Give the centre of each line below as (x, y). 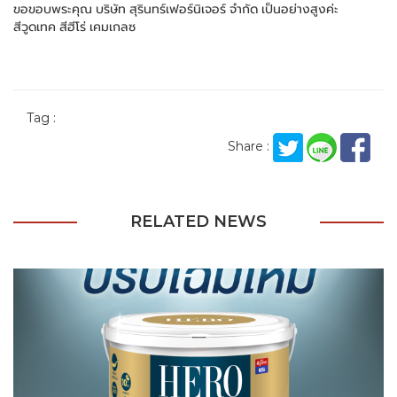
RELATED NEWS (198, 222)
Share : (249, 147)
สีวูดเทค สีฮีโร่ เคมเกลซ (74, 27)
